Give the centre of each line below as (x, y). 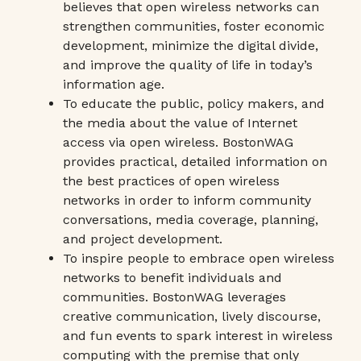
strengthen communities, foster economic (194, 26)
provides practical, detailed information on (195, 162)
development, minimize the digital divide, (191, 46)
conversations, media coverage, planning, (191, 220)
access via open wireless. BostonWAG (178, 142)
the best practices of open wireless (171, 181)
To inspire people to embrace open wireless (199, 258)
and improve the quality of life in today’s (188, 65)
